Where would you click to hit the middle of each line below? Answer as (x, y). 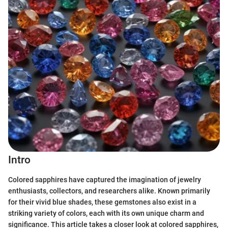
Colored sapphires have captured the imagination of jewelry (105, 179)
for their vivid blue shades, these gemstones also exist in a (102, 202)
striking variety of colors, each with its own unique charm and (106, 213)
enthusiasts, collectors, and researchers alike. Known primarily (109, 191)
